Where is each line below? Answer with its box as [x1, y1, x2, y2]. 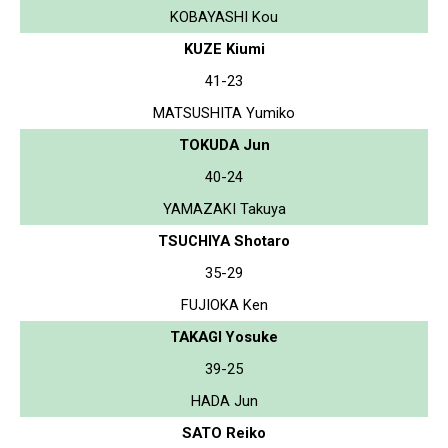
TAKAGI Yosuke [170, 327, 278, 346]
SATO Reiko [182, 423, 266, 442]
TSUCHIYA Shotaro [158, 231, 290, 250]
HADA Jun [190, 391, 258, 410]
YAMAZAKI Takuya [162, 199, 286, 218]
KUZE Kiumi [183, 39, 265, 58]
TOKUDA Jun [178, 135, 270, 154]
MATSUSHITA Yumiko [153, 103, 295, 122]
